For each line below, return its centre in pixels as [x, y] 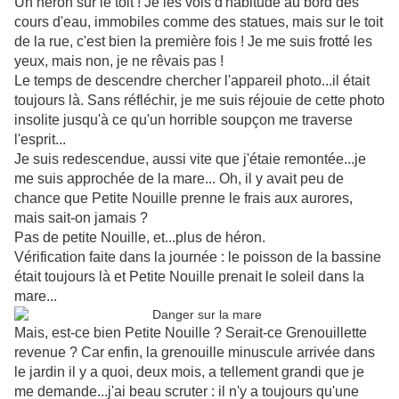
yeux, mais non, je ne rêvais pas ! [119, 61]
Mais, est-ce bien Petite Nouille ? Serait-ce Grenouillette [191, 333]
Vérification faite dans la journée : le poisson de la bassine [198, 257]
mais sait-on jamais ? [81, 218]
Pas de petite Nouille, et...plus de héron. [140, 238]
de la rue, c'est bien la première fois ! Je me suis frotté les [193, 42]
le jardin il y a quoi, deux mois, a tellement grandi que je [189, 372]
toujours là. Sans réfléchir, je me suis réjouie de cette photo [199, 101]
